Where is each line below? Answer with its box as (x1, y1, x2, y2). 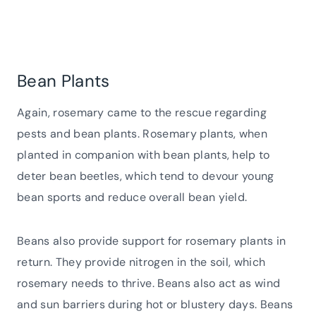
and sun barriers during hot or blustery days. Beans (17, 296, 293, 312)
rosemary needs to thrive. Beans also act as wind (17, 275, 281, 291)
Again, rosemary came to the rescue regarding (17, 104, 267, 120)
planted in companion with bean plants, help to (17, 147, 270, 162)
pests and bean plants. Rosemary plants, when (17, 126, 268, 141)
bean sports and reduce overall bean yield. (17, 189, 250, 205)
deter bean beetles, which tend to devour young (17, 168, 274, 183)
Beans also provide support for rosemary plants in (17, 233, 286, 248)
